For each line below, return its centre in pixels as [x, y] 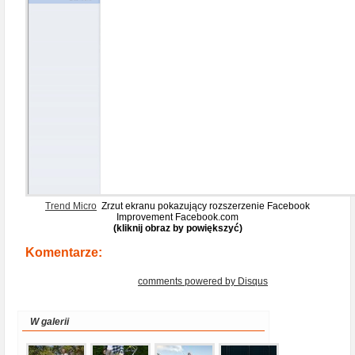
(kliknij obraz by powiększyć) [177, 229]
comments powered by [188, 282]
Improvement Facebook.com [177, 218]
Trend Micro [71, 206]
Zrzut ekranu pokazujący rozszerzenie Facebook [203, 206]
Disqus [253, 282]
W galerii [50, 322]
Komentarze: [64, 253]
